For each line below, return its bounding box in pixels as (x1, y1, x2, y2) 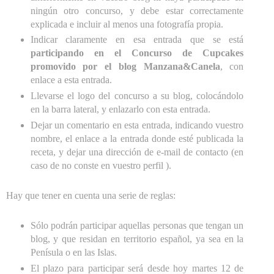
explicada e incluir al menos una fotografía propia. (30, 18, 223, 29)
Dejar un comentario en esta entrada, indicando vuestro (30, 120, 244, 131)
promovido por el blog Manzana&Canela (30, 61, 220, 72)
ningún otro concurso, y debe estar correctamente (30, 5, 244, 16)
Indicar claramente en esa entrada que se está (30, 34, 244, 45)
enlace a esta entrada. (30, 75, 112, 86)
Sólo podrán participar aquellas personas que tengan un (30, 220, 244, 231)
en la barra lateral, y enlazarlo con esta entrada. (30, 104, 210, 115)
